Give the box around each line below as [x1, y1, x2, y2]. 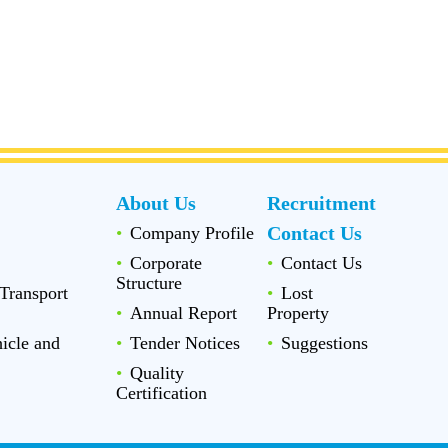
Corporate [130, 252, 202, 273]
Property [266, 302, 329, 323]
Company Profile [130, 222, 254, 243]
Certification [116, 382, 207, 403]
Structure [116, 272, 182, 293]
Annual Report [130, 302, 237, 323]
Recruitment [266, 191, 376, 214]
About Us [116, 191, 196, 214]
